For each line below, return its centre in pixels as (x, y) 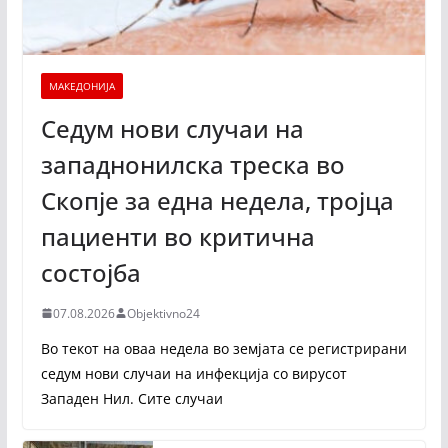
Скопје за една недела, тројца (217, 200)
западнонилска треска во (192, 164)
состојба (90, 272)
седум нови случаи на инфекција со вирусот (193, 373)
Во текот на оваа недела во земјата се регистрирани (223, 348)
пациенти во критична (177, 236)
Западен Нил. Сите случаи (131, 398)
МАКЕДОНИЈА (81, 85)
